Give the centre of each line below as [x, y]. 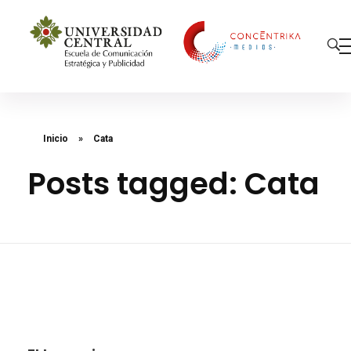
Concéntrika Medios [49, 84]
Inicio [56, 138]
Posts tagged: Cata [174, 183]
